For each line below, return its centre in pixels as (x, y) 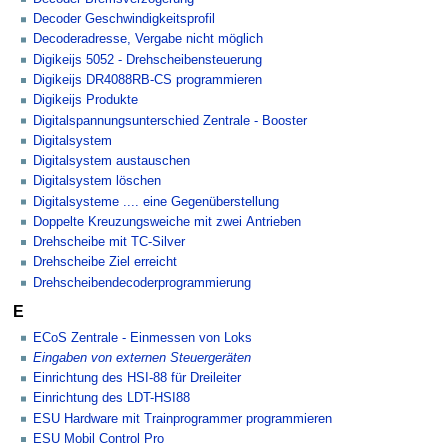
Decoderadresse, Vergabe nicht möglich (148, 39)
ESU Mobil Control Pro (98, 439)
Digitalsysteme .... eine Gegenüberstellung (156, 201)
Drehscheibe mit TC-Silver (109, 242)
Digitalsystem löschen (97, 181)
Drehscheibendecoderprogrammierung (142, 282)
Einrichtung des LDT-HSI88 (111, 398)
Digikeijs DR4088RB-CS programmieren (147, 80)
